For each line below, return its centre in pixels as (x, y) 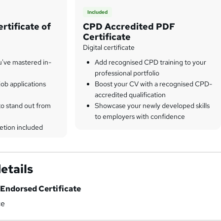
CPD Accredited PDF (129, 27)
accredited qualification (130, 95)
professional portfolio (127, 73)
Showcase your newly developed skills (152, 106)
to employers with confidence (140, 117)
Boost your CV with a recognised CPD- (154, 84)
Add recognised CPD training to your (151, 62)
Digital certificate (109, 48)
